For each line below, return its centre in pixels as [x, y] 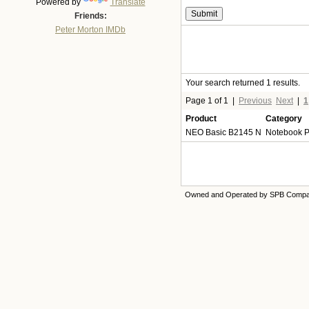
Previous [255, 101]
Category [284, 119]
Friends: [90, 16]
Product [201, 119]
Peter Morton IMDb [90, 30]
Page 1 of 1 [207, 101]
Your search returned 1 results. [243, 83]
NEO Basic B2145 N [223, 132]
